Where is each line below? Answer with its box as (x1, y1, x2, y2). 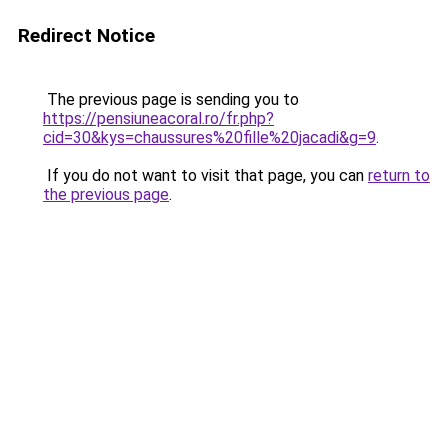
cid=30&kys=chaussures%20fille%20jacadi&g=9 (43, 128, 376, 147)
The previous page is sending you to (43, 90, 299, 109)
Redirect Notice (18, 24, 155, 47)
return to (368, 166, 430, 185)
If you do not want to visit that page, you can (43, 166, 368, 185)
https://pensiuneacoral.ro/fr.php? (43, 109, 274, 128)
